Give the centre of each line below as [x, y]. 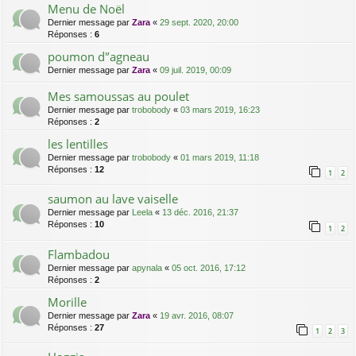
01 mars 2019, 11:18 [220, 158]
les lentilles [78, 144]
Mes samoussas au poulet [118, 97]
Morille [67, 302]
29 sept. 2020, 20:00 [199, 23]
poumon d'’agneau [99, 57]
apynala [147, 267]
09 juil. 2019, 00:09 [195, 70]
